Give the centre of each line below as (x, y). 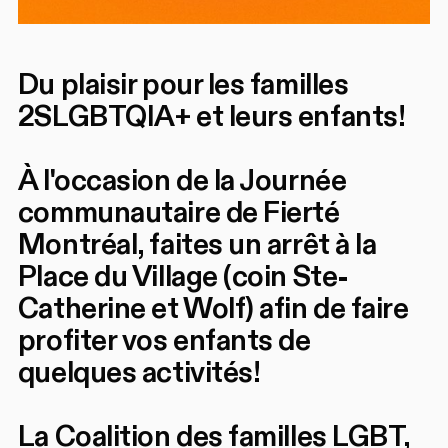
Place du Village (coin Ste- (183, 276)
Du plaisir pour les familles (183, 84)
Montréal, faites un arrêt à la (197, 244)
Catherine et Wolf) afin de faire (213, 308)
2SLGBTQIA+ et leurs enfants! (211, 116)
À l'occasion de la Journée (182, 180)
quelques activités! (139, 372)
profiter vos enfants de (164, 340)
